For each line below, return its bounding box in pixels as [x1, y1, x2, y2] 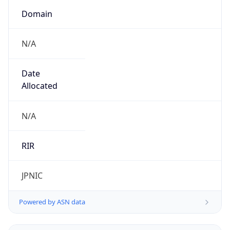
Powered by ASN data [19, 197, 85, 207]
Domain [21, 8, 52, 20]
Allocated [21, 80, 57, 92]
